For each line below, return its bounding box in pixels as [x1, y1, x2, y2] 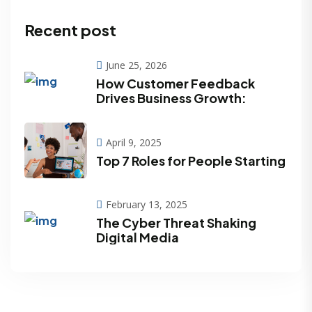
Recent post [24, 20, 116, 40]
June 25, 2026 [106, 58, 167, 72]
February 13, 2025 [106, 198, 187, 212]
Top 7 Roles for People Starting [96, 152, 286, 169]
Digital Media [96, 229, 179, 246]
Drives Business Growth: [96, 90, 247, 107]
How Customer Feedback [96, 75, 255, 92]
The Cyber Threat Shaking [96, 214, 256, 231]
